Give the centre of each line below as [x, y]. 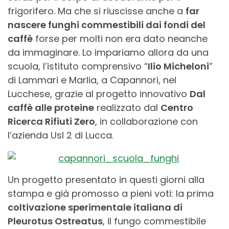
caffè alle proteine [51, 108]
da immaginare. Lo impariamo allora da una [108, 53]
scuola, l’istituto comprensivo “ [78, 66]
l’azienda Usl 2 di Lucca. [61, 135]
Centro [177, 108]
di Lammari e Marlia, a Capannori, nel [92, 80]
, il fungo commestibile [154, 221]
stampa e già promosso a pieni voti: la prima [111, 194]
